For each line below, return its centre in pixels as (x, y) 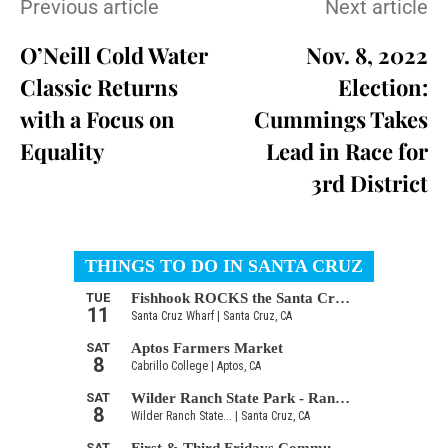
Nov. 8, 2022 (366, 54)
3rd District (369, 182)
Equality (62, 150)
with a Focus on (97, 118)
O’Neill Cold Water (114, 54)
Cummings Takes (340, 118)
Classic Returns (99, 86)
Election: (382, 86)
